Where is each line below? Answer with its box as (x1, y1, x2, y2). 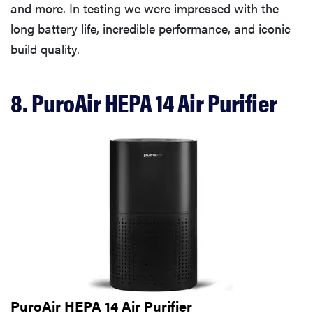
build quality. (10, 40, 80, 58)
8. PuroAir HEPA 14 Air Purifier (10, 84, 277, 121)
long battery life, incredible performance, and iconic (10, 20, 291, 38)
